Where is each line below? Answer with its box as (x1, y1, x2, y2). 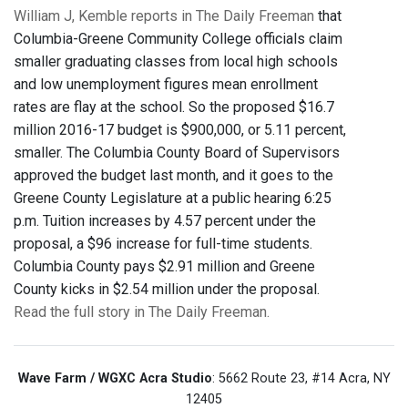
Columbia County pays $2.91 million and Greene (14, 258, 315, 276)
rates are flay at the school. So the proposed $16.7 (14, 98, 334, 117)
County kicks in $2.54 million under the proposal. (14, 280, 320, 299)
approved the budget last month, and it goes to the (14, 167, 333, 185)
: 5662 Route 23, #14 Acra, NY (211, 371, 391, 387)
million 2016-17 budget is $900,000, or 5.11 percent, (14, 121, 346, 139)
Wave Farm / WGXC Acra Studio (17, 371, 212, 387)
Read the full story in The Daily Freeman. (14, 303, 270, 321)
